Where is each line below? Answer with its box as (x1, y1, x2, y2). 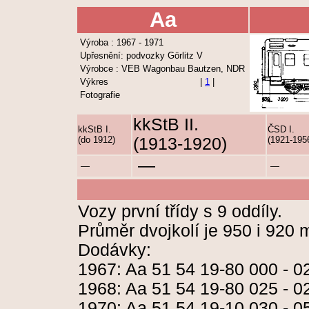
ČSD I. (268, 124, 295, 134)
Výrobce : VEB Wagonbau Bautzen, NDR (80, 63, 245, 74)
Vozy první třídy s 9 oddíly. (78, 202, 282, 221)
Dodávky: (78, 241, 151, 259)
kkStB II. (133, 115, 199, 134)
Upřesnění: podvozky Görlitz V (80, 50, 203, 61)
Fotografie (80, 90, 120, 100)
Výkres (80, 77, 108, 87)
